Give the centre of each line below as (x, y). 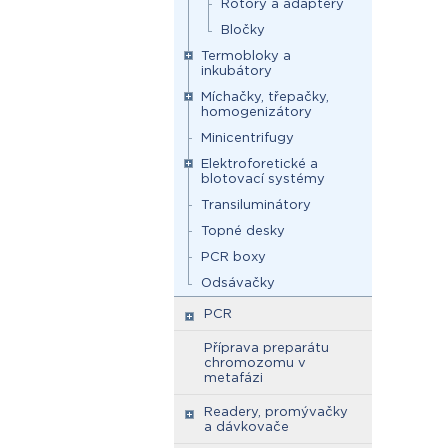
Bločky (243, 29)
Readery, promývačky (276, 411)
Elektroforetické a (259, 163)
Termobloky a (246, 55)
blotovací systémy (263, 178)
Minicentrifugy (247, 137)
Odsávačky (238, 282)
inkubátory (236, 70)
